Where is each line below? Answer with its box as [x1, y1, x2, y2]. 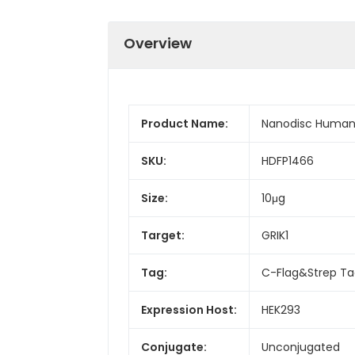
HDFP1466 [261, 152, 314, 169]
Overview [124, 32, 192, 53]
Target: [141, 227, 185, 243]
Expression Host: [141, 301, 237, 318]
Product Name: [141, 115, 228, 132]
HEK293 [261, 301, 300, 318]
